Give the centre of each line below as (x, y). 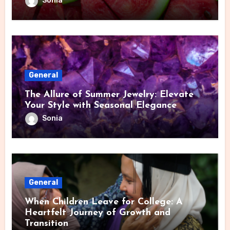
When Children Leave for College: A (103, 202)
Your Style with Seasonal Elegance (100, 106)
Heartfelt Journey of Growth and (97, 213)
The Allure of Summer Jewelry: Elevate (109, 95)
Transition (46, 224)
